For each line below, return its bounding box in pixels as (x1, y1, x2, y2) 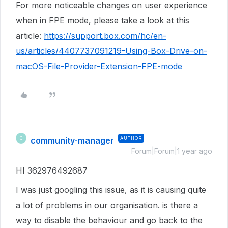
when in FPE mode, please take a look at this (16, 15, 189, 25)
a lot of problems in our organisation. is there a (16, 200, 198, 210)
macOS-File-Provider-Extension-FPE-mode (16, 61, 185, 71)
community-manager (31, 135, 114, 146)
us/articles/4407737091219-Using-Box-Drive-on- (16, 46, 207, 56)
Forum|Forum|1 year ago (131, 147, 212, 155)
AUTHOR (120, 135, 142, 141)
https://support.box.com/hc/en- (44, 31, 166, 41)
